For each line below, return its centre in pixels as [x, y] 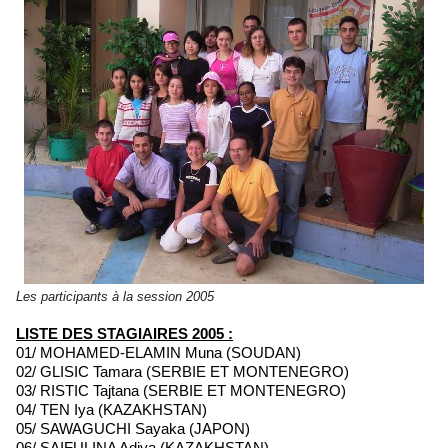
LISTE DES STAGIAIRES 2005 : [129, 333]
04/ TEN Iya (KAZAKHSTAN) [111, 409]
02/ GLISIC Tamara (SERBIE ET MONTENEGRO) [182, 371]
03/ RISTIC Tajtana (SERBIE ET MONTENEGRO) [181, 390]
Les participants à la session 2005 [115, 296]
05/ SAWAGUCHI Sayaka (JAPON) [133, 428]
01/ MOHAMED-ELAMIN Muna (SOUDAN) [158, 352]
